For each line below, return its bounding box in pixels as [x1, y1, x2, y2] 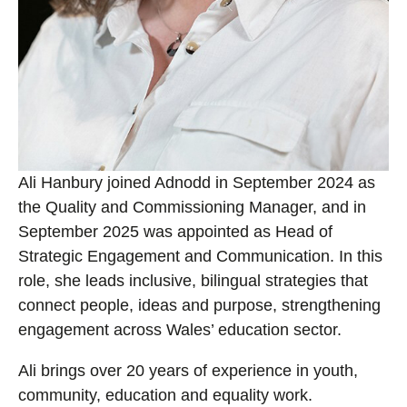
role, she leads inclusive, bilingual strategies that [18, 271, 368, 290]
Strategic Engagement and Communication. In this [18, 246, 382, 265]
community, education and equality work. [18, 385, 313, 404]
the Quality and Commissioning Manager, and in [18, 197, 366, 216]
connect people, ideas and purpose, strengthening [18, 295, 381, 314]
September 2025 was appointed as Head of [18, 222, 333, 241]
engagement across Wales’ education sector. [18, 320, 342, 339]
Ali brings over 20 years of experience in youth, [18, 361, 358, 380]
